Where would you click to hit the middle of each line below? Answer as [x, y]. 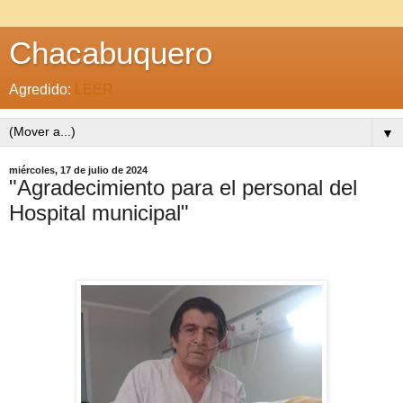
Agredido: [42, 90]
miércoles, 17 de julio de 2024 [78, 170]
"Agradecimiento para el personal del [183, 188]
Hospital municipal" [99, 213]
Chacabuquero [111, 53]
